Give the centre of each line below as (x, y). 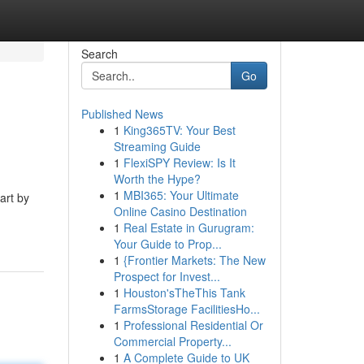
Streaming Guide (157, 146)
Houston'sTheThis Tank (184, 292)
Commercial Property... (172, 341)
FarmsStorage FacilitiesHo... (186, 309)
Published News (122, 114)
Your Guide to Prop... (167, 244)
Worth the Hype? (157, 179)
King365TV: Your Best (179, 130)
